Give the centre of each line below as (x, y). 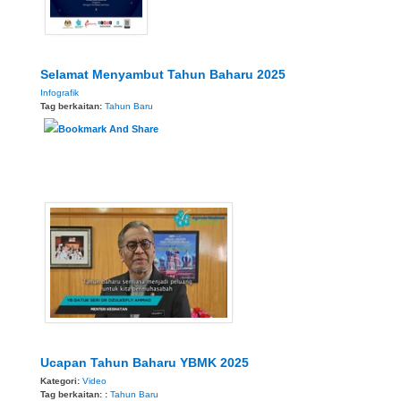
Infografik (60, 93)
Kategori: (61, 380)
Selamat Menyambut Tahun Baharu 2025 (163, 75)
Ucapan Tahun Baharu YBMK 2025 (145, 362)
